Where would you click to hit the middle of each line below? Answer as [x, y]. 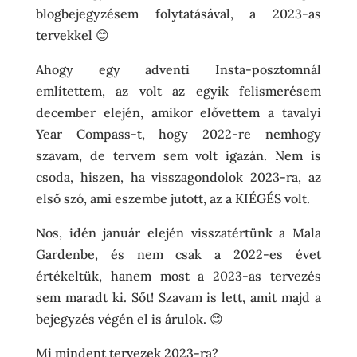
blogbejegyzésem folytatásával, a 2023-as [178, 14]
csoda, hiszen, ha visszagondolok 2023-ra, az [178, 177]
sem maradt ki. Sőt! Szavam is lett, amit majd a [178, 297]
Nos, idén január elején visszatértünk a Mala [178, 233]
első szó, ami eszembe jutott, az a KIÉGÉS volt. [173, 198]
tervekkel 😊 [72, 35]
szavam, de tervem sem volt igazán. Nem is [178, 155]
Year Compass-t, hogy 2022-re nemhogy [178, 134]
